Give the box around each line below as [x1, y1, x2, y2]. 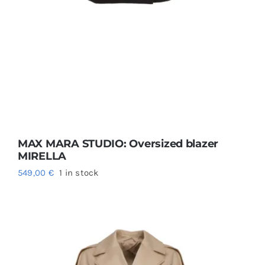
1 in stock [59, 167, 99, 179]
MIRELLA [17, 150, 67, 163]
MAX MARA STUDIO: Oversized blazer [17, 137, 219, 151]
